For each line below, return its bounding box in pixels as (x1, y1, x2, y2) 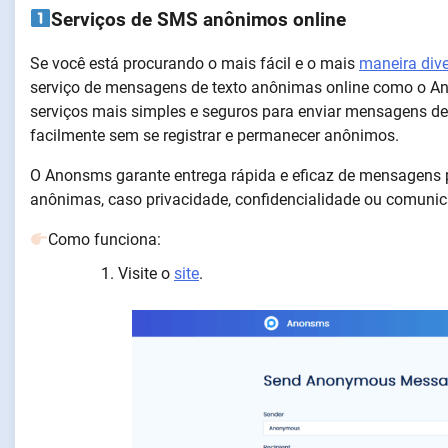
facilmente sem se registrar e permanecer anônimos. (30, 126, 403, 146)
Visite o (118, 264, 174, 284)
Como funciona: (48, 230, 162, 250)
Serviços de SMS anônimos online (51, 8, 347, 31)
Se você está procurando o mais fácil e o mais (30, 54, 359, 74)
